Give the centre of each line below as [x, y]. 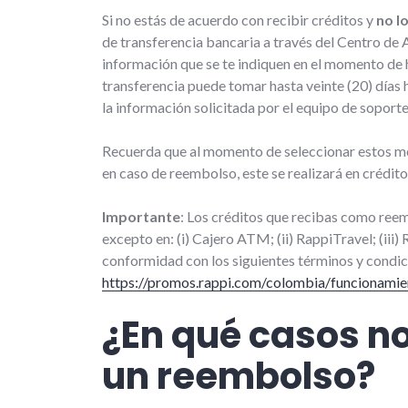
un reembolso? [239, 376]
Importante [141, 216]
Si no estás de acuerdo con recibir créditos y [239, 19]
